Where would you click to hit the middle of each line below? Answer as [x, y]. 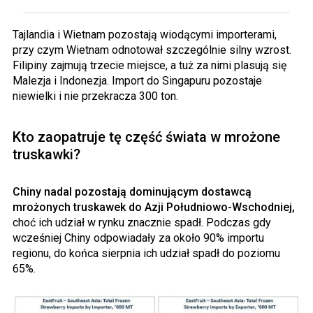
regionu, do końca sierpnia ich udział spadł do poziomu [146, 253]
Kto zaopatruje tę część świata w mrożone [146, 137]
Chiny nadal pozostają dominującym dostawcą [132, 191]
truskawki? [46, 154]
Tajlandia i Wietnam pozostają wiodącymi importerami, [145, 34]
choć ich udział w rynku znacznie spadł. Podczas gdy [142, 222]
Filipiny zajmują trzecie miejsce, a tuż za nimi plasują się [150, 65]
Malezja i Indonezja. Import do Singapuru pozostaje [137, 80]
